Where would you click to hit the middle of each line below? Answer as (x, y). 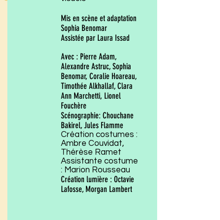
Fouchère (75, 106)
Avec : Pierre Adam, (89, 56)
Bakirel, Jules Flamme (92, 125)
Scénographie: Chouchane (97, 115)
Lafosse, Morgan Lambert (96, 189)
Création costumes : (99, 135)
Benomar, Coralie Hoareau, (99, 76)
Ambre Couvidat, (93, 143)
